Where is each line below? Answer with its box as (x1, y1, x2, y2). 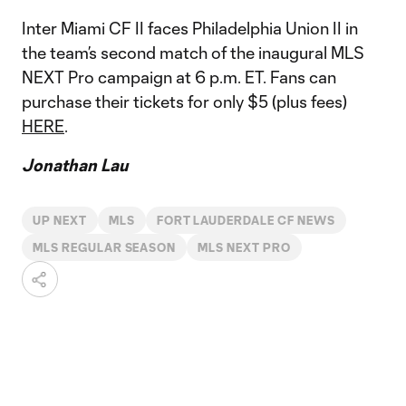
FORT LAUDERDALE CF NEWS (156, 214, 335, 227)
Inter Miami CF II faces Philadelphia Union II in (22, 18, 358, 38)
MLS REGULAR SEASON (33, 241, 177, 254)
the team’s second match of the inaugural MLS (22, 43, 364, 63)
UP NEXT (33, 214, 87, 227)
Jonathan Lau (22, 155, 128, 175)
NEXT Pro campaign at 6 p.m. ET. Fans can (22, 67, 336, 87)
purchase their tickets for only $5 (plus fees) (22, 92, 347, 111)
